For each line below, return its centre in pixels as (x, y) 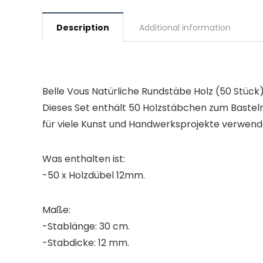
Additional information (185, 28)
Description (83, 28)
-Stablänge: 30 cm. (86, 226)
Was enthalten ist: (84, 159)
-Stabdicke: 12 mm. (86, 243)
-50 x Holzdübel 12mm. (94, 175)
